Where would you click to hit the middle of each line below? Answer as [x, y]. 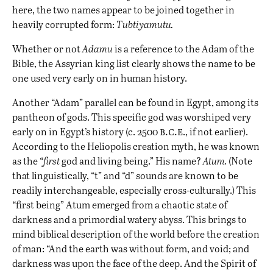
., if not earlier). [215, 132]
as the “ [28, 161]
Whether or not [47, 49]
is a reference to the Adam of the [183, 49]
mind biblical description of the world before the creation [136, 234]
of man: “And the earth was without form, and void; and [131, 249]
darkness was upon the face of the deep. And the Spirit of [134, 263]
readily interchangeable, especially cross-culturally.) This [134, 190]
